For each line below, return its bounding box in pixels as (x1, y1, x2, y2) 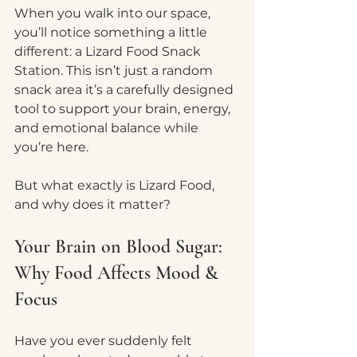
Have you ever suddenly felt (14, 333, 195, 348)
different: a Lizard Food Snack (14, 44, 204, 59)
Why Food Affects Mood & (14, 261, 223, 284)
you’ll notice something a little (14, 25, 210, 40)
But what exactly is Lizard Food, (14, 178, 218, 193)
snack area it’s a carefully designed (14, 82, 237, 97)
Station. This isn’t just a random (14, 63, 216, 78)
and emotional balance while (14, 120, 202, 135)
